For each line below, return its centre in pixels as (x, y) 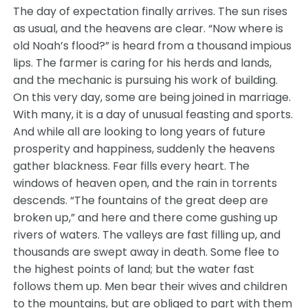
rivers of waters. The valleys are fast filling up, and (147, 235)
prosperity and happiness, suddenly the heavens (144, 149)
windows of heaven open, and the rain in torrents (145, 183)
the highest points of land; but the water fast (134, 269)
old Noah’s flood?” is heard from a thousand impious (153, 46)
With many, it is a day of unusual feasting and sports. (153, 114)
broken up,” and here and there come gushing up (146, 218)
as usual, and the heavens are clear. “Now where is (148, 29)
